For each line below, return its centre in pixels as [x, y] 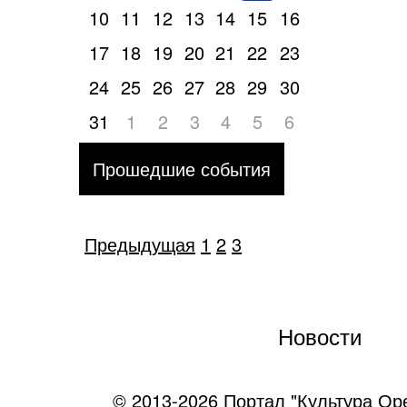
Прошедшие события [182, 169]
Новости [319, 336]
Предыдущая [140, 244]
